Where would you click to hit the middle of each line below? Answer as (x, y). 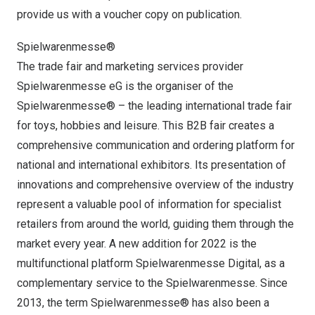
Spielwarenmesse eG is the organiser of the (125, 86)
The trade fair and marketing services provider (130, 66)
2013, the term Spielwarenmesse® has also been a (143, 303)
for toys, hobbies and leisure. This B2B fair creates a (146, 126)
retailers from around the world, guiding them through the (155, 224)
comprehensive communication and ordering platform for (156, 145)
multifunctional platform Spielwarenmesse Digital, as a (151, 263)
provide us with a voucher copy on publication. (129, 14)
